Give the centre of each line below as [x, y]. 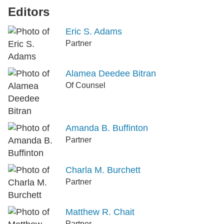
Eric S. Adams [94, 31]
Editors [29, 11]
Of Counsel [85, 85]
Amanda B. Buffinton [107, 128]
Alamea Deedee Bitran [111, 73]
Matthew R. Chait [100, 212]
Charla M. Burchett [103, 170]
